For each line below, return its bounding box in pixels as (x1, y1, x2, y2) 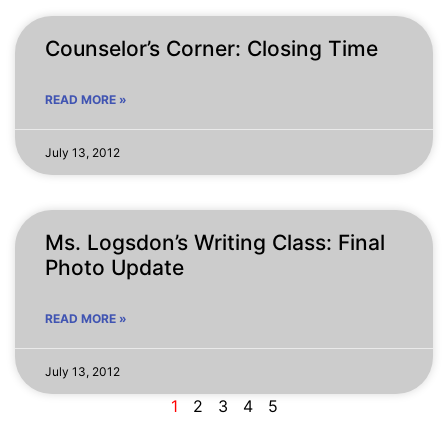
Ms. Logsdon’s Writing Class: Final (45, 229, 385, 255)
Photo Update (45, 254, 184, 280)
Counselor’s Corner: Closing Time (45, 35, 378, 61)
